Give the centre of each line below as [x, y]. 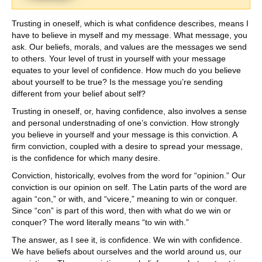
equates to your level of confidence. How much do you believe [126, 70]
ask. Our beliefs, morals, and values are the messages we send [129, 47]
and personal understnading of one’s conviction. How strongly [125, 123]
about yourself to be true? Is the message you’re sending [117, 82]
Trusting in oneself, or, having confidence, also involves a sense [129, 111]
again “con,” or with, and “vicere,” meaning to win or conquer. [125, 199]
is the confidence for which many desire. [87, 158]
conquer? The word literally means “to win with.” [101, 223]
